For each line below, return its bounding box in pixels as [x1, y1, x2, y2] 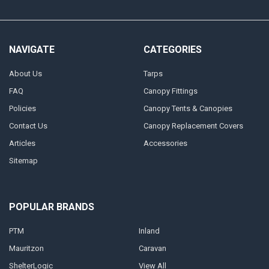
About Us [8, 68, 42, 78]
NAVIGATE [8, 44, 55, 56]
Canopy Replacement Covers [143, 121, 243, 130]
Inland [138, 226, 160, 235]
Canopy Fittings [143, 86, 198, 95]
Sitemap [8, 156, 38, 165]
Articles [8, 138, 35, 148]
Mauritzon [8, 243, 44, 253]
